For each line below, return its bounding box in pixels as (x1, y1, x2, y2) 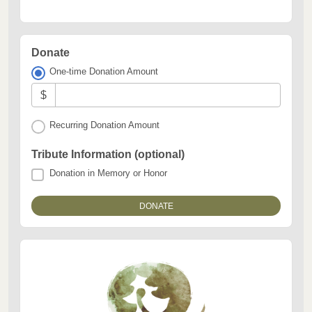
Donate (31, 47, 70, 58)
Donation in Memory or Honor (49, 168, 168, 179)
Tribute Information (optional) (31, 148, 185, 161)
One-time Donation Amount (49, 66, 159, 77)
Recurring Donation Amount (49, 120, 160, 131)
